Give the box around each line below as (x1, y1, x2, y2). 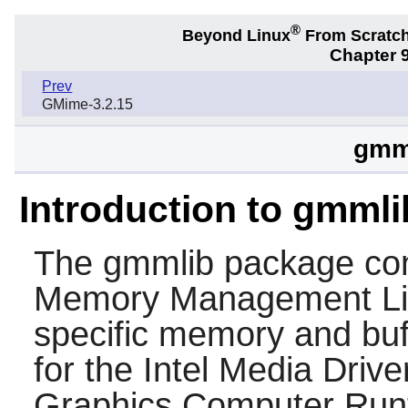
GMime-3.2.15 (42, 97, 134, 113)
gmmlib (102, 243, 214, 282)
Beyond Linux (182, 25, 291, 45)
